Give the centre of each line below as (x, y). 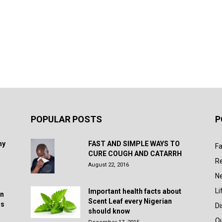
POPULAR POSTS (66, 119)
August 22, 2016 (109, 165)
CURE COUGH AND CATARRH (135, 154)
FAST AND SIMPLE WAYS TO (134, 144)
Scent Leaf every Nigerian (130, 201)
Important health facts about (135, 191)
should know (109, 211)
